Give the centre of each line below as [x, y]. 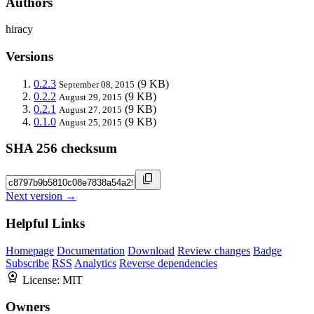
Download [151, 250]
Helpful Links [45, 223]
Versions [29, 57]
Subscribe [27, 263]
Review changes [214, 250]
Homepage [30, 250]
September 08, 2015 [97, 84]
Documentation [91, 250]
